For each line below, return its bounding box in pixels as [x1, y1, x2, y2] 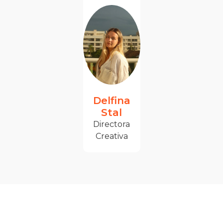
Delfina [93, 95, 130, 107]
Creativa [95, 131, 128, 141]
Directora [93, 119, 130, 129]
